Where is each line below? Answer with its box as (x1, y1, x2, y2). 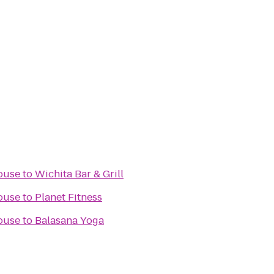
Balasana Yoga (35, 213, 104, 228)
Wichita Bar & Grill (35, 167, 124, 181)
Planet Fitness (35, 190, 102, 204)
